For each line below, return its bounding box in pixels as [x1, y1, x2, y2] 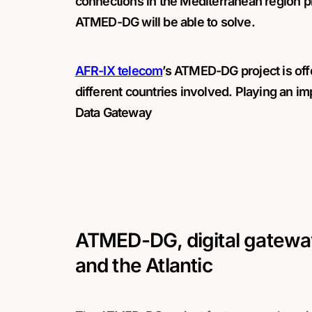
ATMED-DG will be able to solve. [75, 15, 255, 29]
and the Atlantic [75, 253, 212, 277]
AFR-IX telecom [75, 63, 163, 78]
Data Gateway [75, 105, 152, 120]
